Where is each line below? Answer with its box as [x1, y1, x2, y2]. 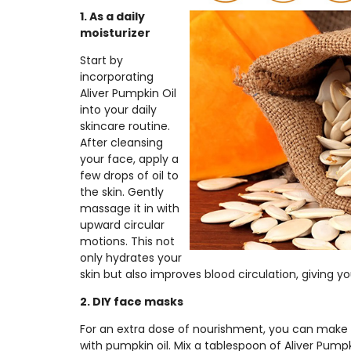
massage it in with [80, 200, 179, 216]
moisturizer [80, 24, 150, 41]
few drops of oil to [80, 167, 179, 183]
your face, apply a [80, 150, 179, 167]
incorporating [80, 68, 154, 85]
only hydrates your [80, 249, 182, 266]
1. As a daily [80, 8, 145, 24]
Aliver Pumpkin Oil [80, 85, 176, 101]
